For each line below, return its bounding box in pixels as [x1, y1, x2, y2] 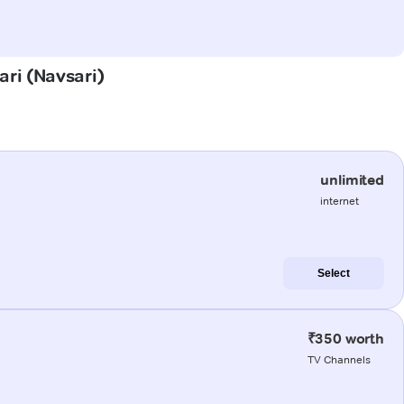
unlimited [320, 170, 384, 188]
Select [317, 266, 350, 280]
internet [320, 193, 360, 207]
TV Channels [307, 352, 371, 366]
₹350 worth [307, 329, 384, 347]
